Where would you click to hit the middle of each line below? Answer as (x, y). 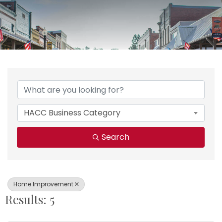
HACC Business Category (72, 113)
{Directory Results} (89, 75)
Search (115, 137)
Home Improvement (43, 184)
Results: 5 (30, 199)
